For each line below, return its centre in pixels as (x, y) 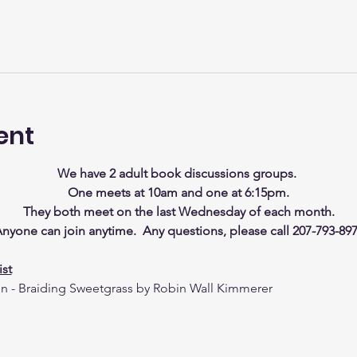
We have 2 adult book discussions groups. (178, 173)
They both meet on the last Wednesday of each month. (178, 212)
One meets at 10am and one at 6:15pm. (178, 192)
